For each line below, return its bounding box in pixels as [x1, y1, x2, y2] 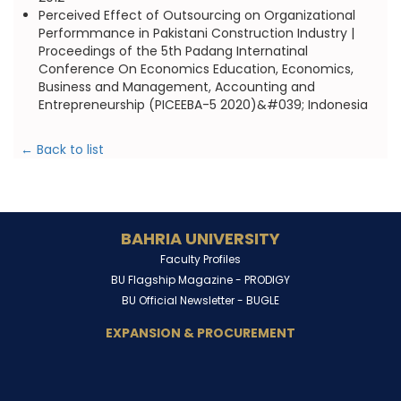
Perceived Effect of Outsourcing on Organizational [38, 6, 355, 24]
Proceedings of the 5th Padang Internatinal [38, 42, 308, 60]
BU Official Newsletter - [122, 293, 246, 308]
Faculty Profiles [160, 252, 241, 267]
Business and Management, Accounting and [38, 78, 315, 96]
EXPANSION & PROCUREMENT [106, 324, 295, 342]
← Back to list [20, 141, 104, 158]
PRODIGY [244, 272, 290, 287]
